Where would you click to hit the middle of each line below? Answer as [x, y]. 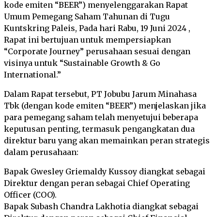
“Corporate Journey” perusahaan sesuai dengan [97, 51]
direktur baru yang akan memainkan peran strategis [107, 140]
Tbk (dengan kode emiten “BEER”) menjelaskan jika [105, 106]
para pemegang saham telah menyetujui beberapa [101, 117]
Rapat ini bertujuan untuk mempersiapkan [87, 40]
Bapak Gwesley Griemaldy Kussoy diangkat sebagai [105, 171]
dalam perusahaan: [41, 152]
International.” [32, 75]
